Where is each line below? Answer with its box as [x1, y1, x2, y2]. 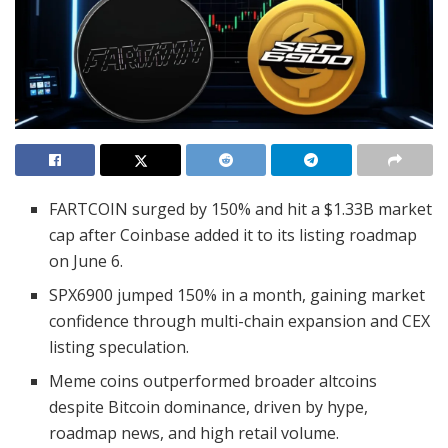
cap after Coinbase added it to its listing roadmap [49, 224, 418, 247]
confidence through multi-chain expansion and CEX [49, 310, 431, 333]
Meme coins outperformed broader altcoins [49, 370, 378, 393]
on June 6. [49, 250, 124, 273]
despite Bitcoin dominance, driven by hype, [49, 396, 369, 419]
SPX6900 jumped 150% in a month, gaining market [49, 284, 426, 307]
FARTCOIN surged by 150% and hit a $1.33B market [49, 198, 433, 221]
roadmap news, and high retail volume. [49, 422, 340, 445]
